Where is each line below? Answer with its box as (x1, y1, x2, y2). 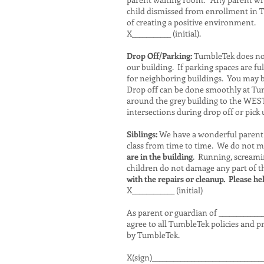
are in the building (127, 151, 193, 162)
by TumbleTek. (127, 229, 180, 240)
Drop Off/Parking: (127, 50, 192, 61)
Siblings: (127, 128, 157, 140)
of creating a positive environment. (127, 16, 256, 28)
